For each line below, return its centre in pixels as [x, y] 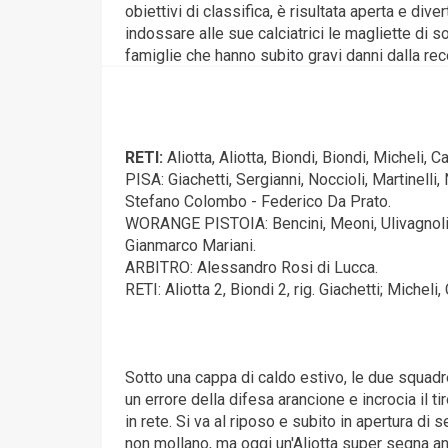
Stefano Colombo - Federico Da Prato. [258, 201]
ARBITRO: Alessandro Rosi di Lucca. [251, 267]
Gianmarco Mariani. [190, 245]
